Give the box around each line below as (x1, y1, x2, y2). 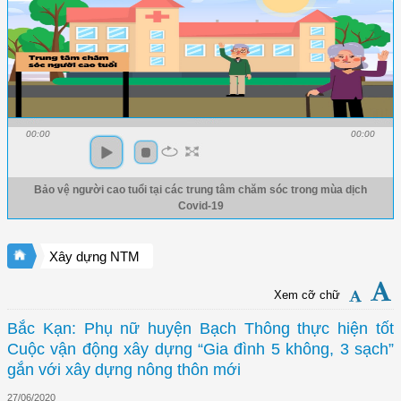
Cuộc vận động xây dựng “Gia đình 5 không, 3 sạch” (7, 340, 394, 359)
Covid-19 (177, 200, 224, 212)
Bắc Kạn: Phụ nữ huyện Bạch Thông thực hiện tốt (7, 320, 394, 338)
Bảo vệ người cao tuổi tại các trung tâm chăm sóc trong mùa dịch (34, 184, 367, 196)
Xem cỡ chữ (274, 288, 340, 303)
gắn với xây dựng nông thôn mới (7, 361, 241, 380)
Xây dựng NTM (49, 249, 140, 265)
